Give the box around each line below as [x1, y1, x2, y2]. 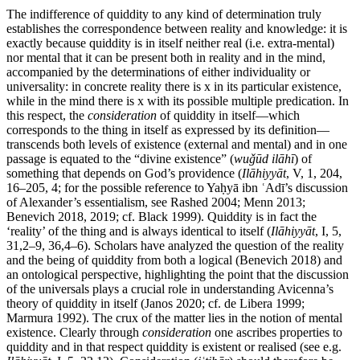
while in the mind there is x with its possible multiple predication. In [6, 94, 349, 108]
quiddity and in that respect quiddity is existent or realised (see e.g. [6, 340, 342, 354]
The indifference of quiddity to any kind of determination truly [6, 7, 321, 22]
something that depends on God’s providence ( [6, 166, 242, 181]
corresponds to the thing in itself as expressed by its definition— [6, 123, 329, 137]
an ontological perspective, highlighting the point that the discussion [6, 268, 349, 282]
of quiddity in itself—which [157, 108, 300, 123]
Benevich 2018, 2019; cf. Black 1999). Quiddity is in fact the [6, 210, 317, 224]
